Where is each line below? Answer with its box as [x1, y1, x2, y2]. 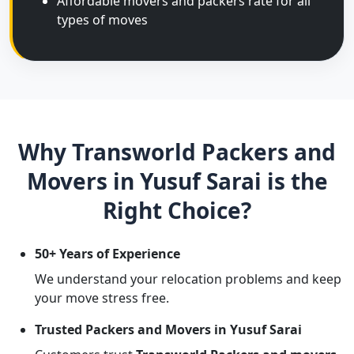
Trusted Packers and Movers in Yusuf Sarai [35, 321, 302, 338]
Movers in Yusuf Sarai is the [26, 166, 328, 196]
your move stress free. [35, 289, 169, 307]
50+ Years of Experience [35, 245, 180, 262]
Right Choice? [103, 195, 251, 225]
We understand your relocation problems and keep [35, 270, 341, 288]
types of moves [57, 11, 148, 28]
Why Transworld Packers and [18, 137, 336, 167]
